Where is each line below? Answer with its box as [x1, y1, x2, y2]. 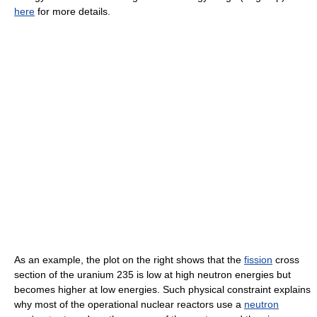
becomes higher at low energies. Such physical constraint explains [14, 284, 311, 296]
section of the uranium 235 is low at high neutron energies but [14, 269, 291, 281]
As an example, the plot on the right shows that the [14, 254, 244, 266]
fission [244, 254, 272, 266]
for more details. [35, 6, 110, 18]
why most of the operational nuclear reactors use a [14, 299, 244, 311]
